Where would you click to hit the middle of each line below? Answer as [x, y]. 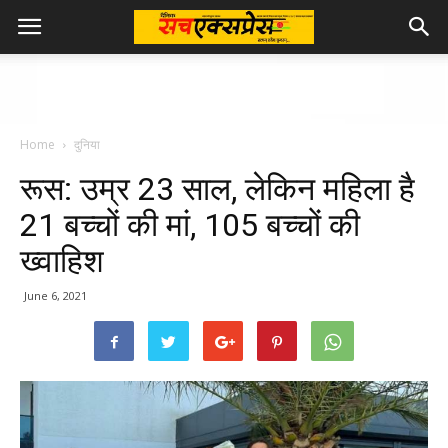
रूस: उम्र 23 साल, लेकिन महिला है [217, 189]
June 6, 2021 [55, 295]
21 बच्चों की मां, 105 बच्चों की [190, 225]
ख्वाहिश [62, 261]
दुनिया [87, 144]
